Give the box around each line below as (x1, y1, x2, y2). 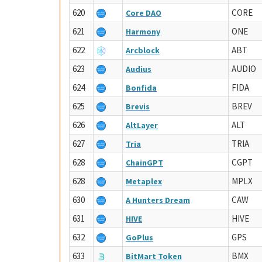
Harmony (126, 26, 160, 37)
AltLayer (126, 120, 158, 130)
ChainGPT (126, 157, 163, 168)
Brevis (126, 101, 150, 112)
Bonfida (126, 82, 157, 93)
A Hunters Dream (126, 195, 190, 205)
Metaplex (126, 176, 162, 187)
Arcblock (126, 45, 160, 56)
